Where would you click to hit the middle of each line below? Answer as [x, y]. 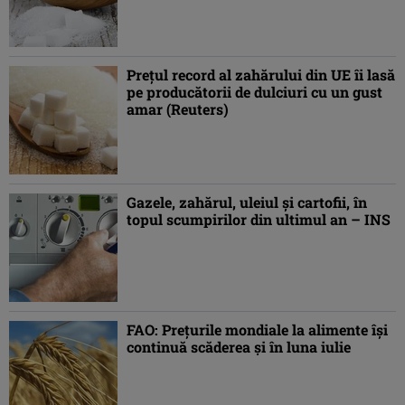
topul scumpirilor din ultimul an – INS [259, 220]
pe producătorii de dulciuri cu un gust [254, 92]
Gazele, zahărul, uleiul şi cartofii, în [247, 202]
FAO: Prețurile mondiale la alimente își [257, 330]
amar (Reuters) [178, 109]
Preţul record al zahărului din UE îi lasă [261, 75]
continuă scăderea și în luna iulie [239, 347]
